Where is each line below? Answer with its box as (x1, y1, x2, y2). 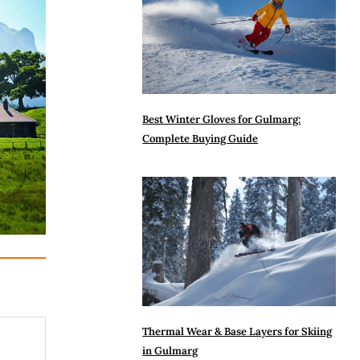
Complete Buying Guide (142, 132, 259, 146)
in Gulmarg (142, 344, 198, 358)
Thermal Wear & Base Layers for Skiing (142, 325, 333, 339)
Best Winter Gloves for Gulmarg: (142, 112, 301, 127)
